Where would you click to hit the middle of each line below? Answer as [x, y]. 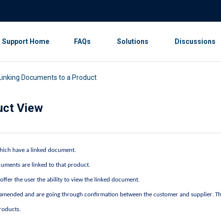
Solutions [133, 41]
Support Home [26, 41]
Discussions [195, 41]
